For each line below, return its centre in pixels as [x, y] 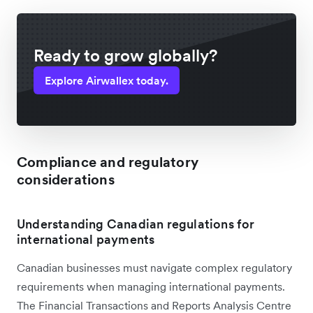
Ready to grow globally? [125, 55]
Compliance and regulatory [108, 162]
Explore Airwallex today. [107, 80]
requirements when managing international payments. [151, 286]
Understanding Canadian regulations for [136, 224]
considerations [66, 179]
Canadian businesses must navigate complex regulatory [154, 267]
